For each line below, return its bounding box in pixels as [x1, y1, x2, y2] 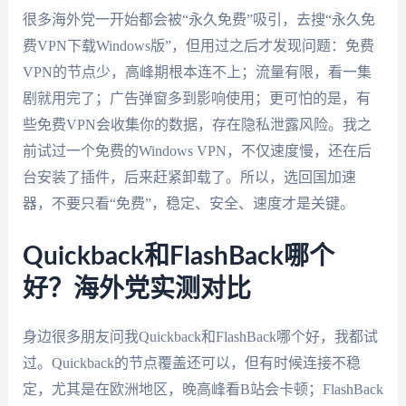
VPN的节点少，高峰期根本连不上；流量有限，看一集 [22, 64, 372, 81]
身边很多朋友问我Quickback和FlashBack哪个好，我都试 [22, 328, 378, 344]
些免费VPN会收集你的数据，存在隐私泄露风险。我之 [22, 117, 372, 133]
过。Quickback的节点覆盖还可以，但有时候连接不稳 [22, 354, 361, 371]
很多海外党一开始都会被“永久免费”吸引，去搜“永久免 [22, 12, 375, 28]
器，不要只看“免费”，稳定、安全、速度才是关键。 [22, 196, 354, 212]
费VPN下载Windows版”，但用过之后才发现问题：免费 [22, 38, 374, 54]
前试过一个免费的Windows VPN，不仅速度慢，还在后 [22, 143, 372, 159]
